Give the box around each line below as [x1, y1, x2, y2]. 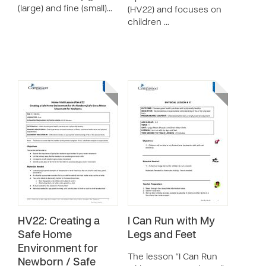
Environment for [18, 244, 98, 254]
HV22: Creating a [18, 217, 100, 227]
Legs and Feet [128, 230, 196, 240]
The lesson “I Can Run [128, 253, 217, 261]
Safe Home [18, 230, 72, 240]
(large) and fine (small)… [18, 5, 112, 13]
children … [128, 18, 169, 27]
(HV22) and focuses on [128, 6, 221, 14]
